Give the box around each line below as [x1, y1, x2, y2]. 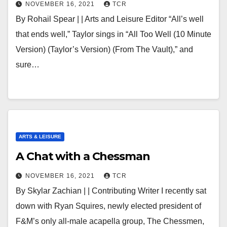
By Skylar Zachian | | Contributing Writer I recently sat [16, 186, 206, 195]
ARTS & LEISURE [19, 134, 61, 139]
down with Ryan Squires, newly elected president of [16, 202, 201, 210]
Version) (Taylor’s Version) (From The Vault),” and [16, 45, 193, 54]
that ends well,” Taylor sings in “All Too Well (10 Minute [16, 30, 211, 39]
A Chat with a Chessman [16, 149, 150, 163]
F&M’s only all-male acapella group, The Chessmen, [16, 217, 204, 225]
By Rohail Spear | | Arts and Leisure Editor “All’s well [16, 15, 204, 23]
